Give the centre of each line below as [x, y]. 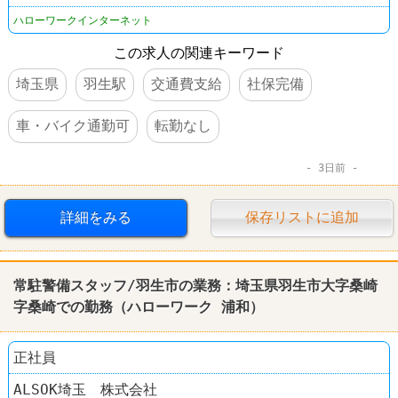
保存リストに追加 [302, 217]
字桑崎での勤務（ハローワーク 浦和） [139, 306]
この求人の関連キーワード [199, 52]
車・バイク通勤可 [72, 125]
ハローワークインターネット [83, 20]
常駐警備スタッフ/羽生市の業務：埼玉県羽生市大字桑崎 [195, 285]
